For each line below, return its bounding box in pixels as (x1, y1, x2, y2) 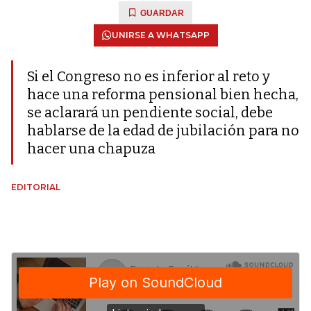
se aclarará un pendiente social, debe (27, 104, 273, 121)
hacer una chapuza (27, 140, 155, 157)
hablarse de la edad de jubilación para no (27, 122, 299, 139)
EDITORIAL (11, 182, 60, 192)
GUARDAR (140, 8, 184, 18)
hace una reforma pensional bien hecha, (27, 86, 299, 103)
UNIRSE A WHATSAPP (111, 30, 210, 40)
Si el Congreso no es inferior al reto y (27, 68, 270, 85)
